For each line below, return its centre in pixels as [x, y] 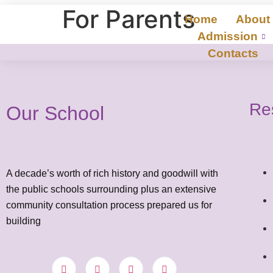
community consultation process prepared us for [109, 205]
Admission [227, 36]
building [23, 221]
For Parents [129, 19]
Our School [55, 113]
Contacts [233, 53]
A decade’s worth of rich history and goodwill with [112, 173]
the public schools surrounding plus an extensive [111, 189]
